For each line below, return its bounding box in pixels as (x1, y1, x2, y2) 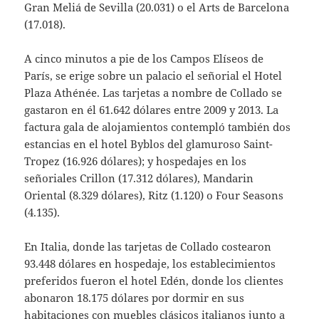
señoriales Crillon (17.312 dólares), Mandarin (24, 170, 254, 185)
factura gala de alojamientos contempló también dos (24, 119, 291, 134)
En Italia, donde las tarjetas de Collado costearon (24, 239, 272, 253)
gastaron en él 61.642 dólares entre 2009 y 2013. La (24, 102, 279, 117)
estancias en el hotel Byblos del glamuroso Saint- (24, 136, 273, 151)
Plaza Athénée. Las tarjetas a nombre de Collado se (24, 85, 283, 100)
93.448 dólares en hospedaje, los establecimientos (24, 256, 276, 271)
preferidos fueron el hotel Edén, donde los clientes (24, 273, 284, 288)
